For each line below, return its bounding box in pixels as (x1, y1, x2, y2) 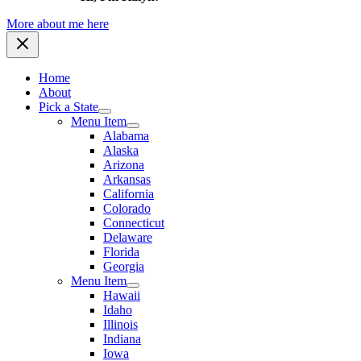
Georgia (103, 259, 144, 274)
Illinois (103, 317, 138, 332)
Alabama (103, 129, 149, 143)
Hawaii (103, 288, 140, 303)
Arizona (103, 158, 144, 172)
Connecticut (103, 216, 164, 230)
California (103, 187, 154, 201)
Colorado (103, 201, 151, 216)
